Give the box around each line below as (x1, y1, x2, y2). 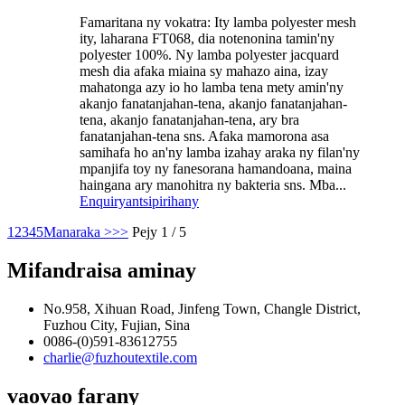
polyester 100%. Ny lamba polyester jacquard (80, 47, 339, 63)
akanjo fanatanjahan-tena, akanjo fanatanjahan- (80, 96, 347, 112)
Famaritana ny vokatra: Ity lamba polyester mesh (80, 14, 356, 31)
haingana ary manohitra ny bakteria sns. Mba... (80, 177, 346, 193)
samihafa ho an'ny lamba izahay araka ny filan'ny (80, 145, 360, 161)
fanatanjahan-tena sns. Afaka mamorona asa (80, 128, 329, 145)
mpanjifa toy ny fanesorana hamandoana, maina (80, 161, 352, 177)
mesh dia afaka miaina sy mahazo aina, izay (80, 63, 328, 80)
